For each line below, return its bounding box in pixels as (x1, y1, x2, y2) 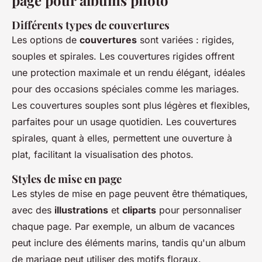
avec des (12, 204, 54, 216)
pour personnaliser (156, 204, 242, 216)
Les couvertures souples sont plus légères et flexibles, (12, 99, 250, 111)
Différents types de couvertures (12, 18, 170, 32)
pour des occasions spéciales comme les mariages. (12, 83, 239, 95)
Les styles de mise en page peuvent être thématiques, (12, 188, 248, 199)
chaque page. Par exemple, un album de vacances (12, 220, 235, 232)
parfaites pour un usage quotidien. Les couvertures (12, 116, 236, 127)
